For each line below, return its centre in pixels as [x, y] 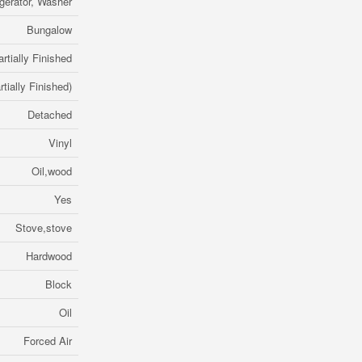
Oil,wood [52, 171]
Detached [50, 114]
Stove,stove [44, 227]
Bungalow [49, 29]
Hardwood [49, 256]
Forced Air [48, 341]
